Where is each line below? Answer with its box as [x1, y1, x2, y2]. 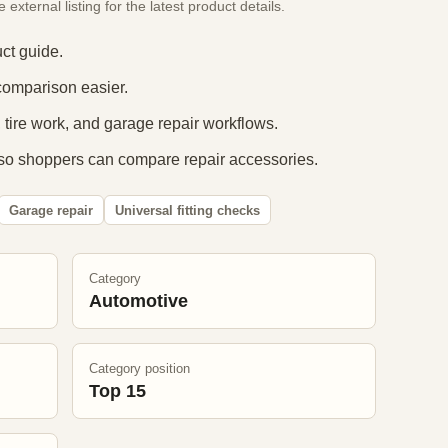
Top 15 [88, 381, 146, 401]
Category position [88, 361, 190, 376]
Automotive [88, 291, 188, 311]
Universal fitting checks [114, 202, 260, 218]
